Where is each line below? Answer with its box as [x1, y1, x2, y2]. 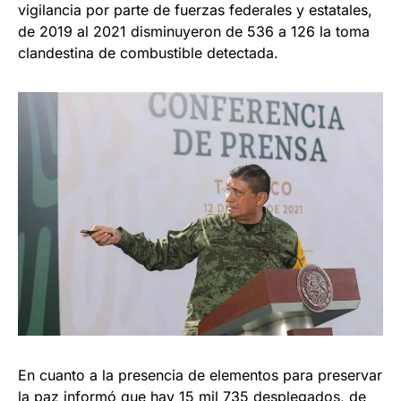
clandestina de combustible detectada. [18, 43, 278, 62]
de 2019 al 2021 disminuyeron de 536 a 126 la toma [18, 21, 370, 40]
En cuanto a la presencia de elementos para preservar [18, 365, 382, 384]
